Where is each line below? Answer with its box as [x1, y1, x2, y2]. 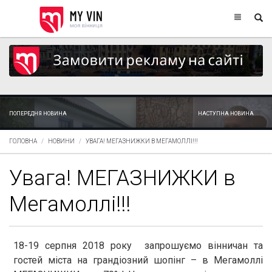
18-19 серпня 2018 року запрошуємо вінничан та [13, 239, 263, 251]
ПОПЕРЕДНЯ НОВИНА [9, 110, 67, 117]
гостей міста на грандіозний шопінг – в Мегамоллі [13, 254, 263, 266]
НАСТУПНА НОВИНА [198, 110, 254, 117]
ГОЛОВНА [9, 137, 37, 144]
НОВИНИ [48, 137, 75, 144]
